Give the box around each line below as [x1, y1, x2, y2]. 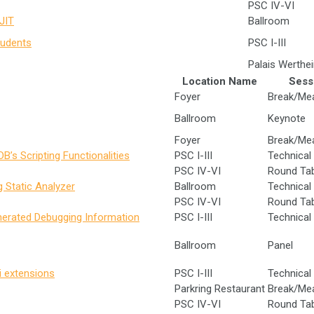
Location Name [182, 75, 257, 88]
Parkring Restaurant [175, 282, 265, 295]
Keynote [268, 112, 306, 125]
